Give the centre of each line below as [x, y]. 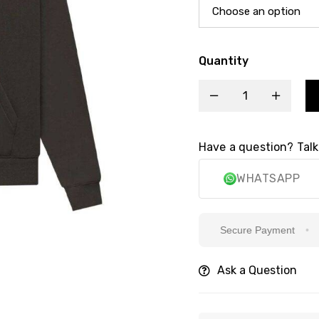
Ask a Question [257, 270]
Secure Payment [229, 230]
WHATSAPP [268, 178]
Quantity [224, 61]
